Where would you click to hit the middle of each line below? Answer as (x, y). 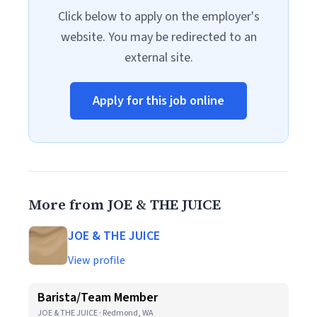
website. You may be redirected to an (158, 37)
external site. (158, 58)
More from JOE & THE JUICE (125, 204)
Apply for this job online (158, 101)
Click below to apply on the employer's (158, 17)
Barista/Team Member (98, 298)
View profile (97, 260)
